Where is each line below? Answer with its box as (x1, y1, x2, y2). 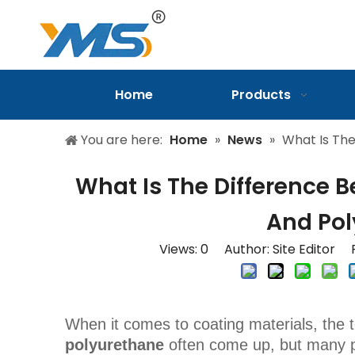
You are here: (81, 131, 162, 149)
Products (231, 86, 291, 104)
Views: (158, 240, 200, 258)
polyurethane (65, 336, 164, 353)
